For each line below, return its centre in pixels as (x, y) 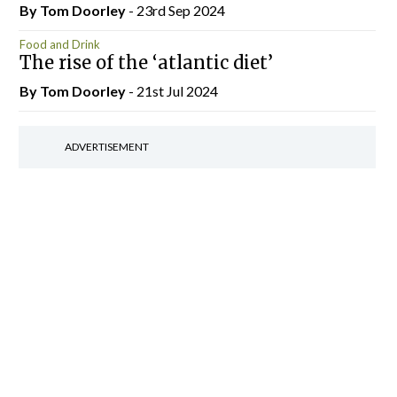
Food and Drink (59, 44)
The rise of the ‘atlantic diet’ (146, 62)
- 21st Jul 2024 (173, 91)
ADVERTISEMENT (106, 147)
